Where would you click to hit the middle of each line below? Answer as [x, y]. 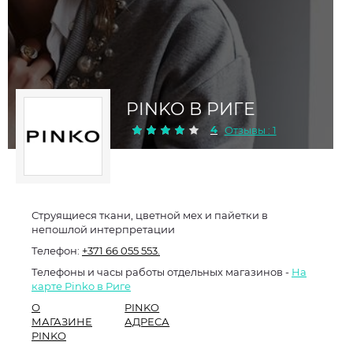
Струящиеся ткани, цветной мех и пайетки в [150, 215]
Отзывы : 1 [250, 130]
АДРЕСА [147, 321]
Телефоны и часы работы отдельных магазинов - [162, 272]
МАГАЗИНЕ [62, 321]
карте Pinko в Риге [81, 286]
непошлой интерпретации [103, 229]
